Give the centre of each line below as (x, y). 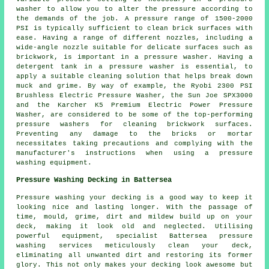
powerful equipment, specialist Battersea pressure (134, 236)
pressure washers (53, 124)
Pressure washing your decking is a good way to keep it (134, 197)
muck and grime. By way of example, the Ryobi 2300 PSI (134, 86)
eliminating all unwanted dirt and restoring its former (134, 255)
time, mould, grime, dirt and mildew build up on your (134, 216)
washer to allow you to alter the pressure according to (134, 9)
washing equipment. (54, 162)
